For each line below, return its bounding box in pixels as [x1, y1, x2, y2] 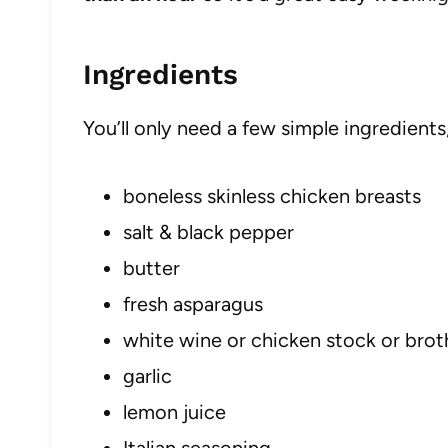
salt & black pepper [123, 220, 294, 244]
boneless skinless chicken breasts [123, 184, 421, 208]
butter [123, 256, 180, 280]
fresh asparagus [123, 292, 263, 316]
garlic [123, 364, 172, 388]
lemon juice [123, 400, 226, 424]
